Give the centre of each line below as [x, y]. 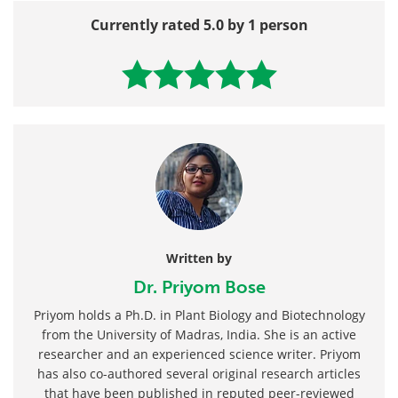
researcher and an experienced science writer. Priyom [199, 354]
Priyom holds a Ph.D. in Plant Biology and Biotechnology [199, 314]
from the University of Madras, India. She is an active [199, 334]
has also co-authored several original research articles [199, 373]
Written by [199, 258]
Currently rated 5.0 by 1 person [199, 24]
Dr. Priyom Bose [199, 287]
